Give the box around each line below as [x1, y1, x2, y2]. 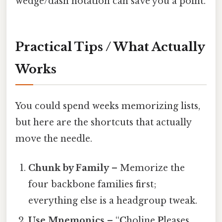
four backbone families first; [28, 179, 157, 190]
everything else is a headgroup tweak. [28, 195, 198, 207]
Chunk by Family [28, 163, 110, 174]
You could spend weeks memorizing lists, [15, 100, 200, 111]
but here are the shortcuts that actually [15, 116, 191, 128]
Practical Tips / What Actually [15, 39, 205, 54]
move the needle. [15, 133, 92, 144]
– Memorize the [109, 163, 185, 174]
